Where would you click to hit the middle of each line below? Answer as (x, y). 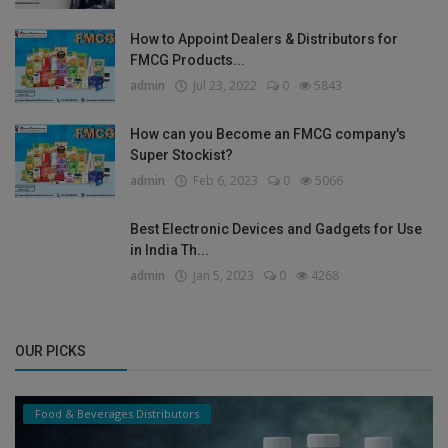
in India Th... (169, 250)
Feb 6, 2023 (222, 181)
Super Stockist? (181, 155)
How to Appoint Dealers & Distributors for (264, 39)
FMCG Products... (187, 60)
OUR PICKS (50, 351)
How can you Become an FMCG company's (268, 134)
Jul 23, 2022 (222, 86)
